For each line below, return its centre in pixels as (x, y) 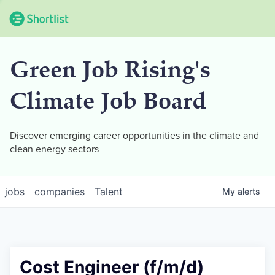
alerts (249, 191)
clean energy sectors (54, 149)
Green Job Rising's (110, 72)
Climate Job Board (108, 103)
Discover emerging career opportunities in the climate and (134, 136)
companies (60, 192)
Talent (109, 192)
